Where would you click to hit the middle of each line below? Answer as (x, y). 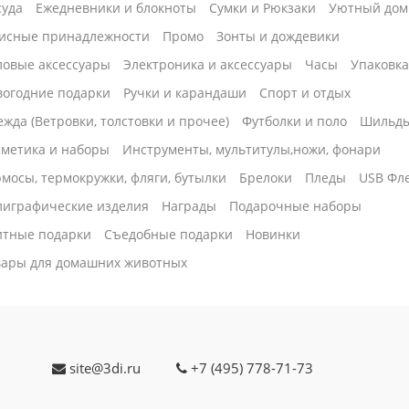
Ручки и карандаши (185, 93)
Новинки (273, 235)
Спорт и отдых (305, 93)
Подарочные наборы (296, 206)
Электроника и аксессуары (208, 65)
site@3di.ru (103, 368)
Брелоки (266, 178)
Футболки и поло (295, 121)
